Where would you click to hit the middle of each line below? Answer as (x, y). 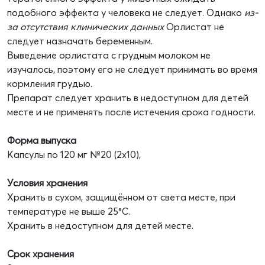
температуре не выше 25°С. (69, 211)
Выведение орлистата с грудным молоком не (109, 55)
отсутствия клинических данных (92, 27)
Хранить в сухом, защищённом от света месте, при (121, 197)
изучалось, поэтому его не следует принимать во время (132, 70)
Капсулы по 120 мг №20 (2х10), (74, 155)
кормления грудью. (50, 84)
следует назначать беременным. (80, 41)
